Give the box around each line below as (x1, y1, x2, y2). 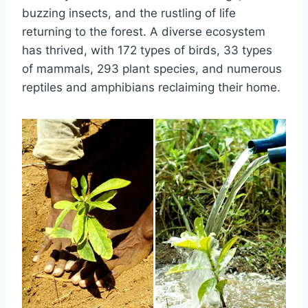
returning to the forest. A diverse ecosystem (22, 24, 265, 38)
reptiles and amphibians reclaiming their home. (22, 80, 280, 94)
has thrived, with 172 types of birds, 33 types (22, 43, 272, 57)
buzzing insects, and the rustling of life (22, 5, 236, 20)
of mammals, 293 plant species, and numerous (22, 61, 282, 76)
